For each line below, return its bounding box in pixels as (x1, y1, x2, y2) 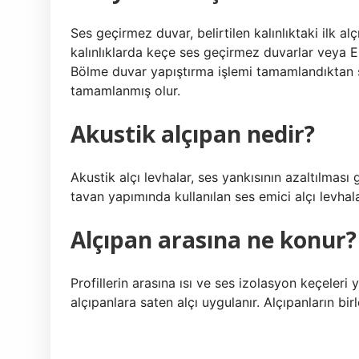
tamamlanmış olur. (71, 83, 180, 99)
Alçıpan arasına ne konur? (71, 224, 357, 255)
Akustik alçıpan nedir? (71, 119, 315, 149)
